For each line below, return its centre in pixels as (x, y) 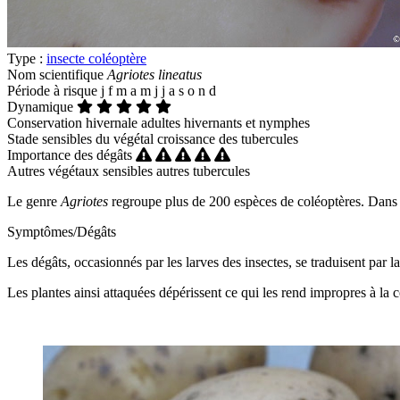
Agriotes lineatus (154, 74)
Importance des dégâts (70, 154)
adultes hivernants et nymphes (224, 122)
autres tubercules (201, 171)
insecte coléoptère (96, 58)
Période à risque (52, 90)
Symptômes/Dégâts (62, 231)
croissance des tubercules (226, 138)
